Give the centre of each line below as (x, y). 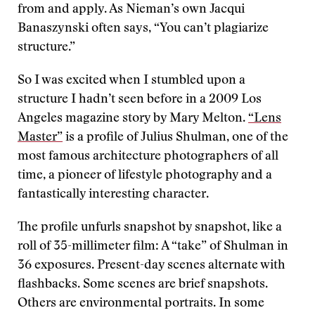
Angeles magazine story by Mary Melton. (133, 119)
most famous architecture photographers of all (148, 157)
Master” (40, 138)
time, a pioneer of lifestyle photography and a (145, 176)
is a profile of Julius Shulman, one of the (175, 138)
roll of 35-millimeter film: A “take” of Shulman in (153, 247)
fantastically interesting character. (113, 195)
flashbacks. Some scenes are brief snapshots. (143, 285)
